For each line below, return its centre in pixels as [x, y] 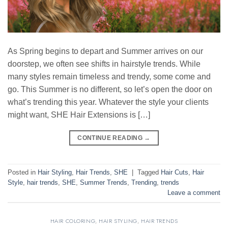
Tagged [149, 173]
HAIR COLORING [73, 221]
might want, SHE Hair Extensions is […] [79, 115]
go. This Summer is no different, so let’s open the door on [110, 89]
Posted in [23, 173]
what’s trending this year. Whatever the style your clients [108, 102]
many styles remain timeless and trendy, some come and [109, 76]
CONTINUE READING [111, 138]
